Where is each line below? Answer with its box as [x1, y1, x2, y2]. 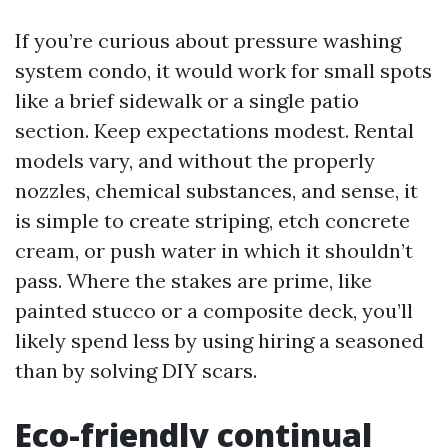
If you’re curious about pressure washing [15, 28, 401, 53]
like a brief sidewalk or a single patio [15, 88, 359, 113]
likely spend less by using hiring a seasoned [15, 328, 424, 353]
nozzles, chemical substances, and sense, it [15, 178, 418, 203]
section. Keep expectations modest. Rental [15, 118, 414, 143]
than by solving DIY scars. [15, 358, 257, 383]
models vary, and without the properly [15, 148, 375, 173]
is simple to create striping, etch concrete [15, 208, 410, 233]
